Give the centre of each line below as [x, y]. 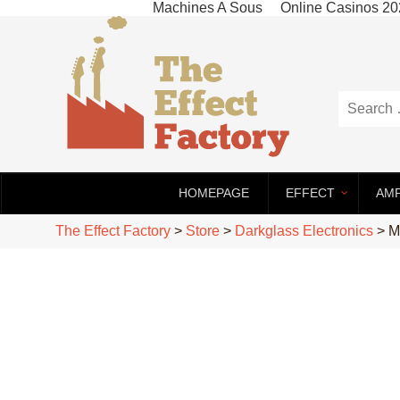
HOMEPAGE [213, 193]
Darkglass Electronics [304, 231]
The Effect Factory [113, 231]
